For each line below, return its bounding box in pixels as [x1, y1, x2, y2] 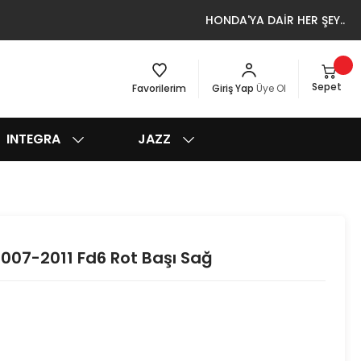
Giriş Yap [212, 81, 256, 95]
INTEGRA [6, 130, 60, 148]
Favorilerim [132, 81, 186, 95]
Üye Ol [256, 81, 286, 95]
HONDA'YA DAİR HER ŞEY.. [205, 12, 345, 28]
